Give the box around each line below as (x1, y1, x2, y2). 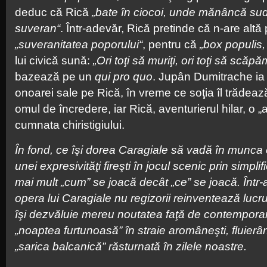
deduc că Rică (15, 6, 92, 18)
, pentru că (142, 38, 200, 51)
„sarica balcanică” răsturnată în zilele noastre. (15, 240, 247, 253)
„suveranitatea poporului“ (15, 38, 142, 51)
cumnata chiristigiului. (15, 119, 125, 131)
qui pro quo (95, 70, 153, 83)
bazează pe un (15, 70, 95, 83)
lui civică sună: (15, 54, 93, 67)
